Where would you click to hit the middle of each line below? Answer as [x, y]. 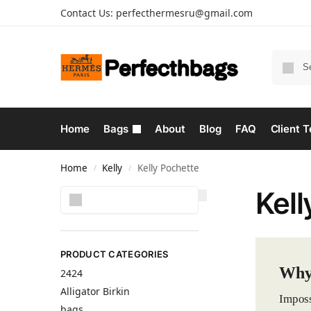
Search [180, 192]
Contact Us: [88, 13]
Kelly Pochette [168, 168]
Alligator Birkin [95, 292]
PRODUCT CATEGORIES [115, 254]
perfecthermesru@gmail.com [184, 13]
